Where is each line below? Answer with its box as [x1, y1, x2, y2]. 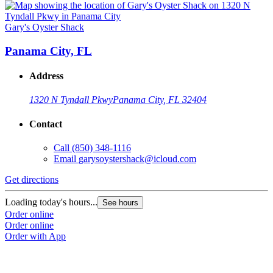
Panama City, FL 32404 [113, 94, 207, 105]
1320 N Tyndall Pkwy [29, 94, 113, 105]
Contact [29, 118, 62, 129]
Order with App [5, 231, 66, 242]
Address [29, 71, 63, 82]
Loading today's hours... [5, 197, 97, 208]
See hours [102, 198, 138, 208]
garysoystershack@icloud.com [79, 154, 196, 165]
